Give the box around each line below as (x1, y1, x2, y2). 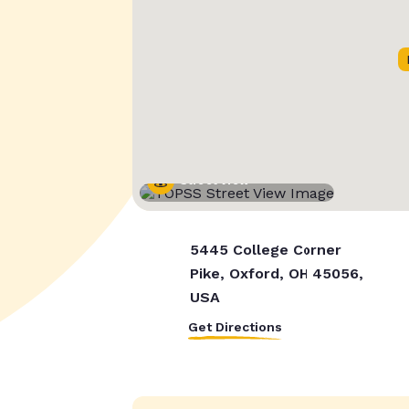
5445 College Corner (187, 241, 341, 259)
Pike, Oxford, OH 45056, (187, 265, 363, 283)
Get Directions (187, 320, 282, 335)
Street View (179, 174, 249, 188)
